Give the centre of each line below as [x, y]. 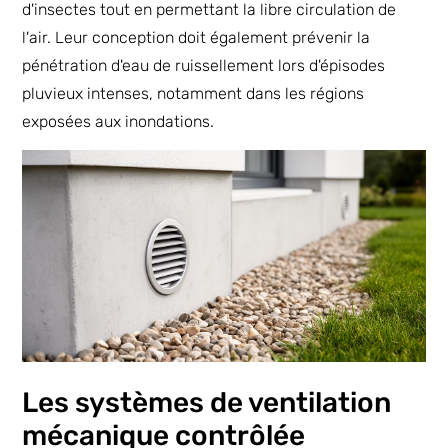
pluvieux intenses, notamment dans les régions [193, 93]
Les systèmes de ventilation [207, 402]
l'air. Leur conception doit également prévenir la [196, 37]
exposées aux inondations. [118, 121]
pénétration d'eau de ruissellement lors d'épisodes [204, 65]
